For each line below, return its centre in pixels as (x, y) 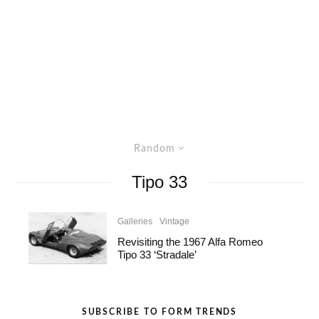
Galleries (135, 222)
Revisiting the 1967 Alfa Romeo (190, 242)
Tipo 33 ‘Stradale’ (157, 255)
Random (154, 149)
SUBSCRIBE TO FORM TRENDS (159, 312)
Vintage (175, 222)
